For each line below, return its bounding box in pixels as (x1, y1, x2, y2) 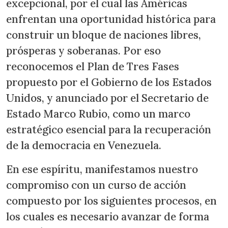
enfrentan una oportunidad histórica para (6, 12, 216, 26)
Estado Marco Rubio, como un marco (6, 107, 190, 121)
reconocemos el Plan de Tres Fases (6, 60, 179, 73)
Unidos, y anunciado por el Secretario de (6, 91, 209, 105)
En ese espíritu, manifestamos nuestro (6, 162, 198, 176)
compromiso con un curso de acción (6, 178, 186, 192)
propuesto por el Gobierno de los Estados (6, 75, 212, 89)
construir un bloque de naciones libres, (6, 28, 201, 42)
